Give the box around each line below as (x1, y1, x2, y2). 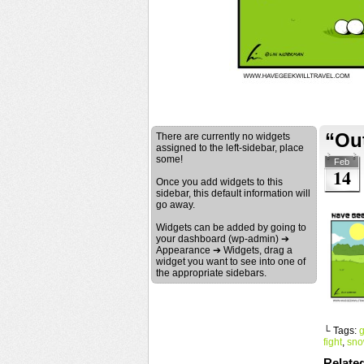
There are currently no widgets (156, 131, 290, 142)
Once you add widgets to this (156, 176, 283, 188)
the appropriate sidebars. (156, 267, 266, 279)
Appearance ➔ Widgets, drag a (156, 245, 292, 256)
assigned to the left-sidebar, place (156, 142, 304, 154)
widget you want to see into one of (156, 256, 305, 267)
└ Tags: (323, 325, 359, 337)
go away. (156, 199, 195, 210)
